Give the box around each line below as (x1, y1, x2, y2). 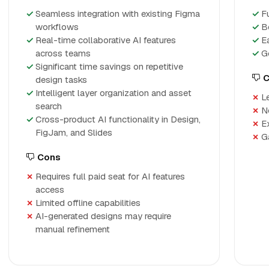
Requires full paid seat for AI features (35, 171, 185, 182)
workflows (35, 21, 79, 32)
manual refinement (35, 223, 110, 235)
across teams (35, 47, 91, 59)
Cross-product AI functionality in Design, (35, 113, 201, 125)
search (35, 100, 62, 112)
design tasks (35, 74, 87, 85)
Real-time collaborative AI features (35, 34, 176, 46)
